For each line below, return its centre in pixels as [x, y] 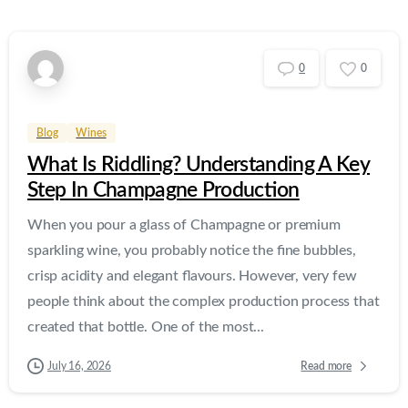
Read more [326, 366]
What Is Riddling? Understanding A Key [199, 165]
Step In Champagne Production [163, 191]
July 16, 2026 [79, 367]
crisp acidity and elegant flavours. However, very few [192, 276]
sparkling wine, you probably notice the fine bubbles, [192, 251]
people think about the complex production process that [204, 302]
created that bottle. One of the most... [146, 327]
